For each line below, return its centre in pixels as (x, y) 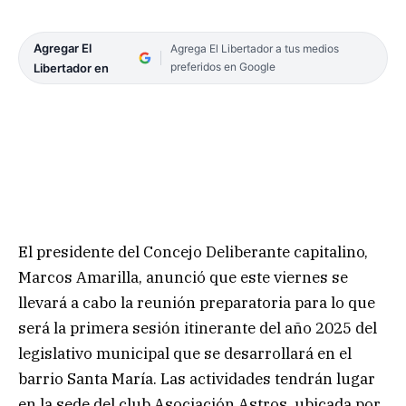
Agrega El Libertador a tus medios (254, 48)
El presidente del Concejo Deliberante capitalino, (193, 251)
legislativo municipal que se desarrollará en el (185, 353)
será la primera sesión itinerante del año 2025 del (198, 328)
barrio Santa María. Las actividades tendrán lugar (197, 378)
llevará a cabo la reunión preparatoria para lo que (197, 302)
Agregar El (63, 48)
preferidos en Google (222, 66)
